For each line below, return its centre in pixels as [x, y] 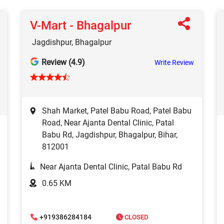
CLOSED [136, 217]
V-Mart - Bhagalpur [80, 26]
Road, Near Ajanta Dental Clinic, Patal [108, 123]
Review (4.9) [63, 62]
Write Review [174, 63]
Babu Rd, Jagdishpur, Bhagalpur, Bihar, [110, 135]
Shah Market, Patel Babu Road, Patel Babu [117, 111]
